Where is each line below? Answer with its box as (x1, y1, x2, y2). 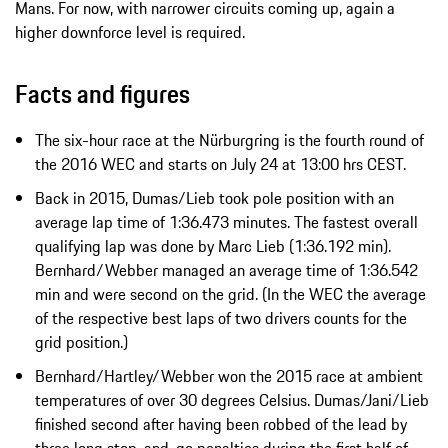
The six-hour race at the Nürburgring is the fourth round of (35, 127, 424, 152)
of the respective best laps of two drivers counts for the (35, 305, 407, 330)
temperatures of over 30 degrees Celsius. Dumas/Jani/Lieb (35, 387, 429, 412)
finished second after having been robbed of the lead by (35, 411, 407, 436)
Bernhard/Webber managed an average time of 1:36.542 (35, 257, 418, 282)
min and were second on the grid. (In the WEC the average (35, 281, 426, 306)
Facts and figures (15, 74, 190, 113)
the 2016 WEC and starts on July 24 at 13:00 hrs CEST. (35, 151, 406, 176)
